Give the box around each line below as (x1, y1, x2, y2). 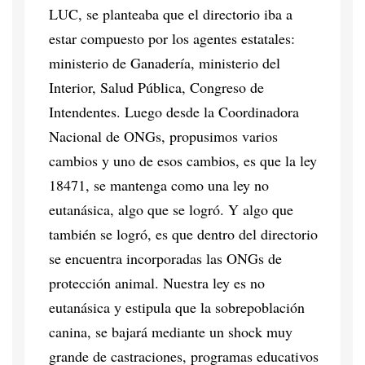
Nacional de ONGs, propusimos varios (49, 125, 278, 146)
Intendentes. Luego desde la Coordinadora (49, 101, 299, 121)
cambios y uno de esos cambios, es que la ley (49, 150, 317, 170)
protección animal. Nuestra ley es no (49, 272, 265, 292)
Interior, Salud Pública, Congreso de (49, 77, 264, 97)
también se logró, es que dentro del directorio (49, 223, 318, 244)
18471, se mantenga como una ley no (49, 174, 269, 195)
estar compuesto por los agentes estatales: (49, 28, 295, 48)
